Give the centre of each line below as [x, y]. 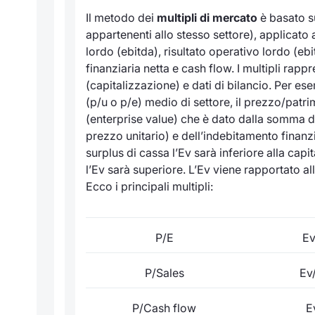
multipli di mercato [207, 17]
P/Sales [164, 272]
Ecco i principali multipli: [149, 186]
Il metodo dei [121, 17]
